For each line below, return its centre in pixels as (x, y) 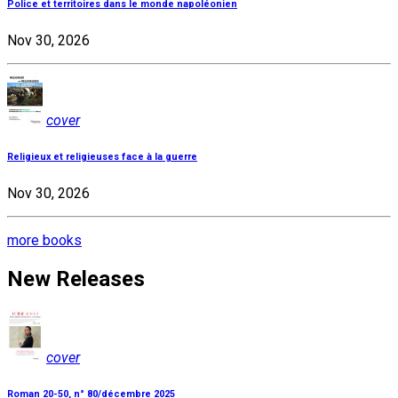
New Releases (76, 279)
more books (44, 240)
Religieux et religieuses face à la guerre (102, 157)
